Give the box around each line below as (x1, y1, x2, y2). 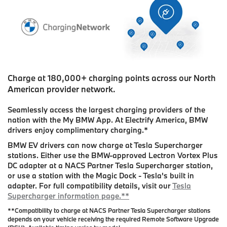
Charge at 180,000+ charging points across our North (8, 72, 216, 83)
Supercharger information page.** (8, 191, 129, 201)
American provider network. (8, 83, 116, 94)
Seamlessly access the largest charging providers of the (8, 104, 205, 115)
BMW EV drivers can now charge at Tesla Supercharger (8, 140, 203, 150)
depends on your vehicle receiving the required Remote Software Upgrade (8, 214, 219, 223)
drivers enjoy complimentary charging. (8, 125, 144, 135)
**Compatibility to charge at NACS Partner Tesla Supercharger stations (8, 206, 210, 214)
